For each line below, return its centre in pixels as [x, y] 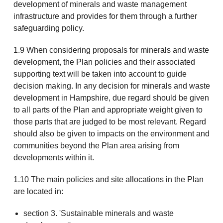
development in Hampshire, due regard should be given [111, 98]
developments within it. [54, 158]
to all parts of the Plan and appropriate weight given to [108, 110]
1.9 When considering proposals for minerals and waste [111, 50]
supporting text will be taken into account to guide [100, 74]
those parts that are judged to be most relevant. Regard [110, 122]
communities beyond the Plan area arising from [96, 146]
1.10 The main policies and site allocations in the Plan [108, 180]
